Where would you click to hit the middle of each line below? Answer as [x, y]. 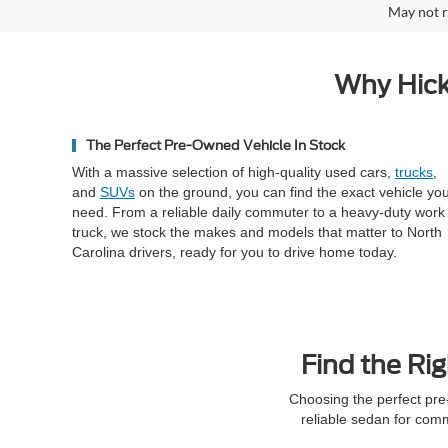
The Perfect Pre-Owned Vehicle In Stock [215, 145]
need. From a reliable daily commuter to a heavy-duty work [258, 212]
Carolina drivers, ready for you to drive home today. [234, 252]
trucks [414, 172]
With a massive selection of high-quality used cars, [233, 172]
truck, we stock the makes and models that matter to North [257, 232]
